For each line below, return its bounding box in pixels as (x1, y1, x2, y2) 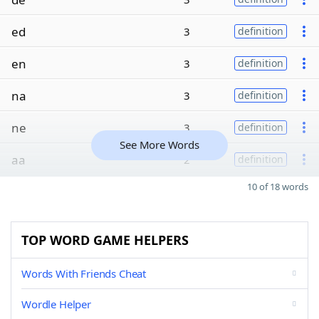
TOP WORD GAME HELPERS (21, 231, 189, 249)
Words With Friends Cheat (21, 266, 147, 281)
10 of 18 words (247, 180, 308, 193)
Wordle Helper (21, 297, 91, 311)
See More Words (120, 137, 199, 152)
